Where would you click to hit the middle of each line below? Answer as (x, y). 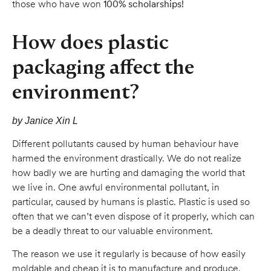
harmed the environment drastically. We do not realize (127, 158)
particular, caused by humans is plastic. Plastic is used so (131, 202)
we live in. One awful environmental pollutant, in (116, 187)
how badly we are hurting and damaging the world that (129, 173)
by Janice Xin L (45, 121)
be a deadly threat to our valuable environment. (113, 231)
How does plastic (90, 42)
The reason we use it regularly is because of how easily (129, 254)
